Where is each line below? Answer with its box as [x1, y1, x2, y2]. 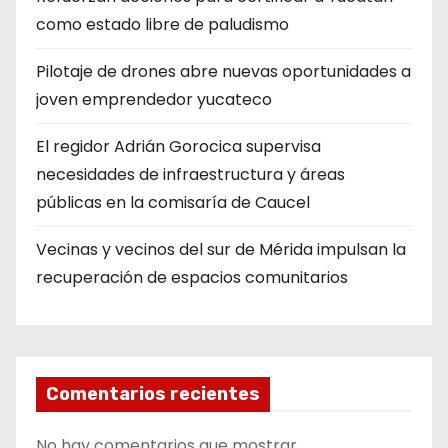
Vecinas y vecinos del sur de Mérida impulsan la [36, 237, 406, 261]
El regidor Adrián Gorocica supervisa [36, 134, 321, 158]
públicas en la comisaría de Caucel [36, 190, 310, 214]
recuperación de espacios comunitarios [36, 265, 348, 289]
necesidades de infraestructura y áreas [36, 162, 345, 186]
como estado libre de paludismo [36, 12, 289, 36]
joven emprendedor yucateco [36, 87, 272, 111]
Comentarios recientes [46, 382, 260, 405]
